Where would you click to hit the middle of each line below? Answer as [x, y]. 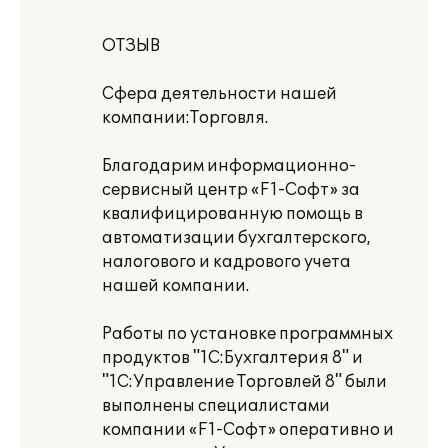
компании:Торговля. [185, 118]
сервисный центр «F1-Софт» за [231, 190]
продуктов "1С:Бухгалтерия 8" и [232, 358]
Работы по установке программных [247, 334]
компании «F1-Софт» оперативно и [248, 430]
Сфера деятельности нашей [219, 94]
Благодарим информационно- [229, 166]
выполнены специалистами [216, 406]
